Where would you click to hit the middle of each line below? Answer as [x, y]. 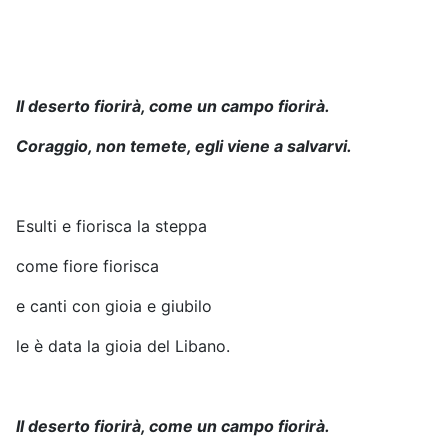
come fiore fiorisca [87, 265]
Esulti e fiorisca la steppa [111, 225]
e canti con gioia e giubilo [114, 305]
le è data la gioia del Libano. [123, 345]
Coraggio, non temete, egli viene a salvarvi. [184, 145]
